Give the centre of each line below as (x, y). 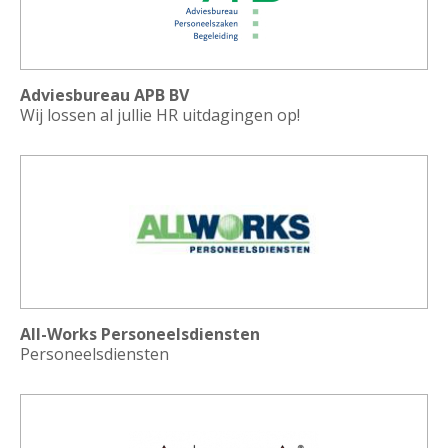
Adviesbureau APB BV (104, 95)
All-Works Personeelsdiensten (140, 334)
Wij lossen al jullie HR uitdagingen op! (160, 115)
